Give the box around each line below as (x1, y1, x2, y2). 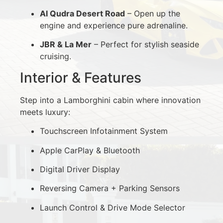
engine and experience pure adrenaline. (40, 20, 188, 31)
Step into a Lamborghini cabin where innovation (20, 95, 201, 105)
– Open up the (125, 8, 180, 19)
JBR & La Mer (40, 39, 92, 50)
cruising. (40, 51, 71, 62)
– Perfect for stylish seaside (92, 39, 199, 50)
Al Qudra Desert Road (40, 8, 125, 19)
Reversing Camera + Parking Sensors (40, 183, 180, 194)
